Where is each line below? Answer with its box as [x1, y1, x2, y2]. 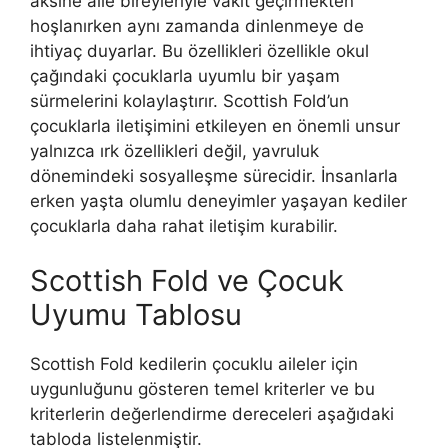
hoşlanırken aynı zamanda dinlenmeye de [30, 15, 364, 36]
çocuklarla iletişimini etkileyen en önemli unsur [30, 115, 400, 136]
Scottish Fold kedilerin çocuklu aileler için [30, 354, 358, 375]
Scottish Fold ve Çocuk [30, 263, 344, 299]
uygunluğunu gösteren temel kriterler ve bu [30, 379, 375, 400]
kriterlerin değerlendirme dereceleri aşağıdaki [30, 404, 394, 425]
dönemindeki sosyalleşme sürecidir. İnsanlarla [30, 165, 398, 186]
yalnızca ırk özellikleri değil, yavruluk [30, 140, 319, 161]
